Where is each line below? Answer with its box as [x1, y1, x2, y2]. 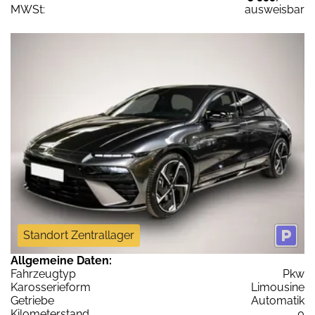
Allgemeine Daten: [11, 253, 112, 267]
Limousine [251, 280, 304, 294]
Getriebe [11, 293, 54, 307]
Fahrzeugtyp [11, 266, 76, 281]
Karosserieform [11, 280, 91, 294]
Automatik [251, 293, 304, 307]
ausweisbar [245, 3, 304, 17]
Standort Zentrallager [23, 228, 134, 242]
